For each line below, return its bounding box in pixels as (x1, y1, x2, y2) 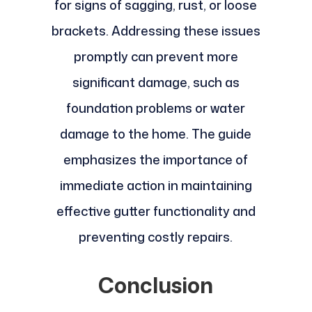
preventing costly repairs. (79, 228, 233, 247)
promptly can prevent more (73, 47, 238, 66)
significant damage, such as (72, 73, 240, 92)
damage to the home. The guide (60, 125, 252, 143)
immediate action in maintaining (59, 176, 252, 195)
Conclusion (98, 270, 214, 301)
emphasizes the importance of (63, 150, 249, 169)
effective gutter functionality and (56, 202, 256, 221)
